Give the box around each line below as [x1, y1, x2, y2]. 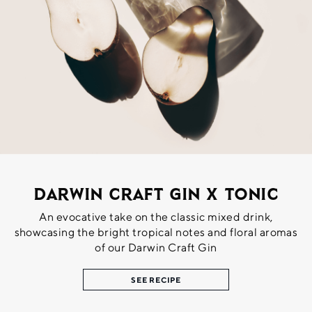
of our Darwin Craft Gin [95, 240, 217, 254]
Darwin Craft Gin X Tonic [33, 187, 279, 204]
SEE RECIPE [131, 274, 181, 284]
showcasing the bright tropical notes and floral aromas [14, 225, 298, 239]
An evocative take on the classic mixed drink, [39, 210, 273, 224]
